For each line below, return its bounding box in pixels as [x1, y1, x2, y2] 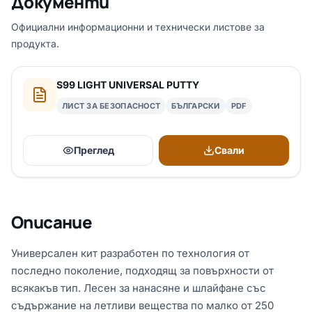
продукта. [11, 38, 59, 49]
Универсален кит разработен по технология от [11, 247, 249, 260]
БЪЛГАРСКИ [171, 101, 220, 111]
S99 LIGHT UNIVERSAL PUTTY [56, 79, 199, 91]
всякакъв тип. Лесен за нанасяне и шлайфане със [11, 281, 266, 295]
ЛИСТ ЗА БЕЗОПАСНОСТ [62, 101, 161, 111]
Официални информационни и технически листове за [11, 21, 265, 33]
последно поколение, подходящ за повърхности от [11, 264, 274, 277]
